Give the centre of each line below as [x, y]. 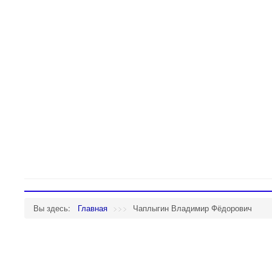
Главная [93, 208]
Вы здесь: [54, 208]
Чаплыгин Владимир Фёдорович [192, 208]
